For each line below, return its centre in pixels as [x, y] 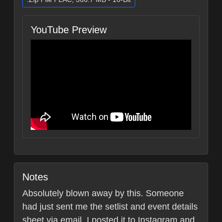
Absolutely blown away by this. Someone [103, 194]
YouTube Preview [69, 30]
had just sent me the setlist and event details [110, 207]
